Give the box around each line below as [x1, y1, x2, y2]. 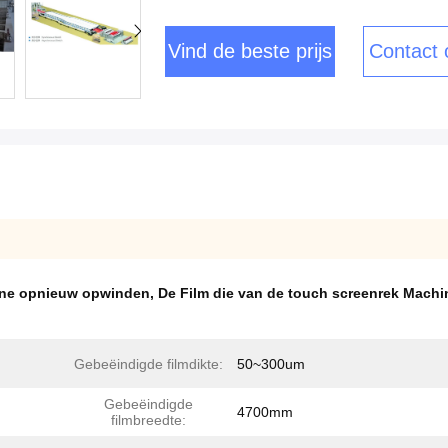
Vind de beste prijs [168, 40, 332, 62]
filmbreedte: [110, 412, 186, 428]
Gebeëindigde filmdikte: [73, 356, 223, 372]
